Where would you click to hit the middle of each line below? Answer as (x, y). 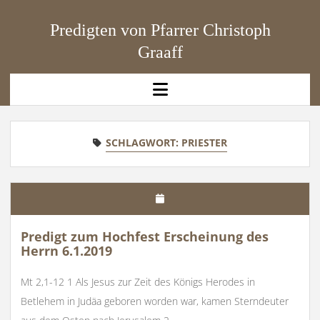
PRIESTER (204, 142)
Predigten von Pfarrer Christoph (160, 30)
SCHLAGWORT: (144, 142)
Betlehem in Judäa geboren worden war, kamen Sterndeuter (154, 301)
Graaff (160, 52)
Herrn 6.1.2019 (66, 251)
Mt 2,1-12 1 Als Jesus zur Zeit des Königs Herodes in (137, 282)
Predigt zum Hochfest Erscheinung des (144, 237)
